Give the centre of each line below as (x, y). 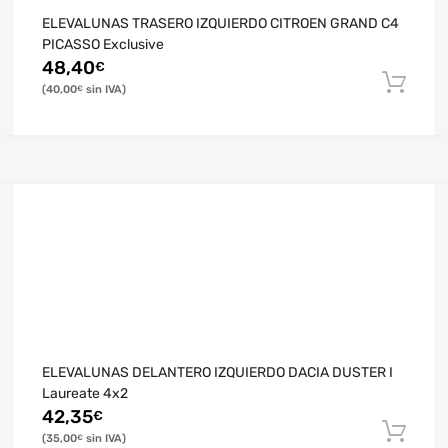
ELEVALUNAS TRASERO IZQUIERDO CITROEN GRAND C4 (220, 23)
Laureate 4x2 (85, 393)
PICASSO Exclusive (103, 44)
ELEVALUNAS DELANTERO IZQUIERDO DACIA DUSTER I (217, 372)
